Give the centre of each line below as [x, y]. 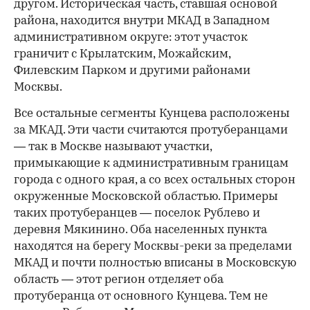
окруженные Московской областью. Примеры [146, 197]
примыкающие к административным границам [151, 163]
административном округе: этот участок [131, 37]
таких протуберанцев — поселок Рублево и [137, 213]
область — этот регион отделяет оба [119, 280]
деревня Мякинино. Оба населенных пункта [140, 230]
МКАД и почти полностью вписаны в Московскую [155, 263]
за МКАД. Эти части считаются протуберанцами [151, 130]
